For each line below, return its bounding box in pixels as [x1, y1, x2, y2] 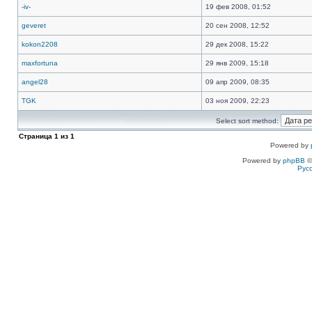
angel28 [22, 78, 48, 86]
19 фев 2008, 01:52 [203, 3, 273, 10]
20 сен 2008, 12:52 [203, 22, 272, 29]
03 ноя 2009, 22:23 [203, 97, 272, 104]
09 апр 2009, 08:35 [203, 78, 272, 86]
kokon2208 [22, 40, 58, 48]
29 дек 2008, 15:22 [203, 40, 271, 48]
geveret [22, 22, 46, 29]
